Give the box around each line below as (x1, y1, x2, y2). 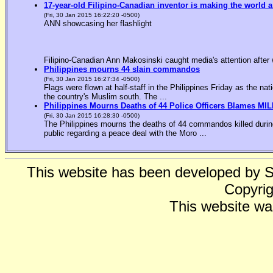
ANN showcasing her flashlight (44, 19, 152, 29)
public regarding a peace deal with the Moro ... (44, 129, 207, 138)
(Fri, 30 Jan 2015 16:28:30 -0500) (44, 112, 140, 119)
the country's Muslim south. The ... (44, 92, 167, 102)
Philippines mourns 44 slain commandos (44, 65, 200, 74)
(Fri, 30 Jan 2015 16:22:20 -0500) (44, 12, 140, 19)
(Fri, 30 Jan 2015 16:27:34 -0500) (44, 76, 140, 83)
